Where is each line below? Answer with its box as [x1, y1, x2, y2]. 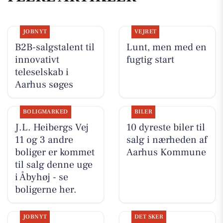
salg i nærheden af [126, 133, 207, 146]
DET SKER [134, 213, 164, 221]
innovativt [14, 53, 59, 66]
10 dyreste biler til [126, 120, 205, 134]
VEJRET [134, 27, 157, 35]
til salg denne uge [14, 158, 93, 171]
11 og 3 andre [14, 133, 73, 146]
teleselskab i [14, 65, 69, 79]
